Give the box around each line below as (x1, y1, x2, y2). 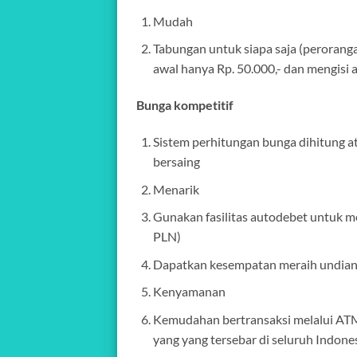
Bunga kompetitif (136, 97, 233, 113)
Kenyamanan (152, 284, 226, 300)
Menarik (152, 181, 199, 197)
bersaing (152, 154, 200, 170)
